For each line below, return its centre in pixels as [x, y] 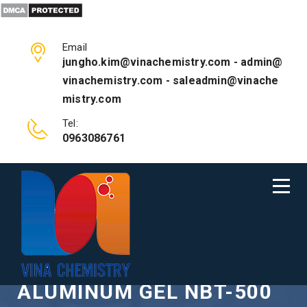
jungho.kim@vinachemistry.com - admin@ [173, 62]
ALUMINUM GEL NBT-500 [145, 292]
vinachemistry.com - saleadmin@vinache [171, 81]
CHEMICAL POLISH [112, 268]
